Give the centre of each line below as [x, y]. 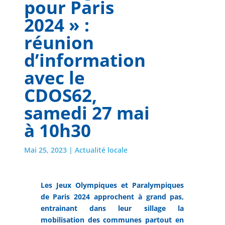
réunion [59, 42]
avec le [54, 77]
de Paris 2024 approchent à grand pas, [112, 196]
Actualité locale [101, 150]
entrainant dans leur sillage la [112, 208]
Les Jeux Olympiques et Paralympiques [112, 185]
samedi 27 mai [87, 113]
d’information [85, 60]
